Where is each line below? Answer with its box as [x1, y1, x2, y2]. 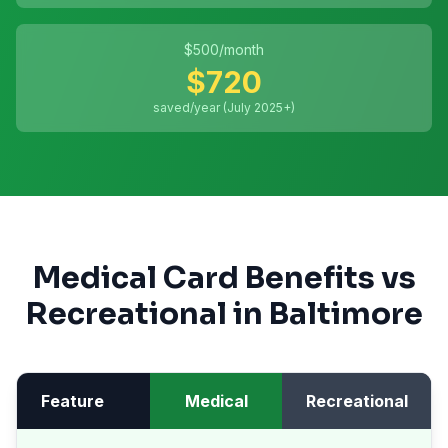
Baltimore [268, 295, 423, 333]
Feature [41, 391, 104, 411]
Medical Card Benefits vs [32, 259, 416, 297]
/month [219, 41, 264, 58]
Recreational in [25, 295, 269, 333]
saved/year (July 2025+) [153, 100, 295, 115]
